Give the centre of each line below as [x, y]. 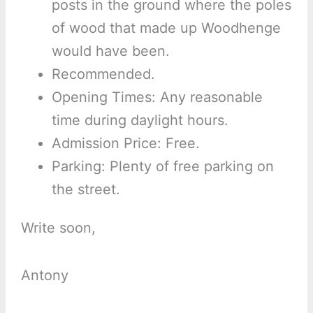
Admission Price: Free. [125, 144]
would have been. [110, 51]
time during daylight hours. [140, 121]
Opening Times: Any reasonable [157, 97]
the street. [86, 190]
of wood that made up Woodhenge [166, 28]
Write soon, [58, 228]
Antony [44, 276]
